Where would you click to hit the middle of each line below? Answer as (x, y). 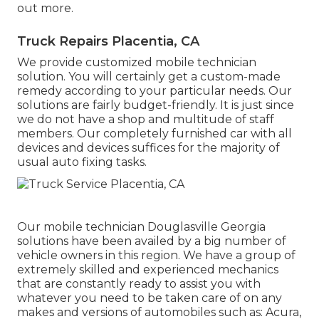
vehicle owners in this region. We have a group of (156, 255)
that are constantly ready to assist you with (139, 283)
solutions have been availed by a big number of (152, 241)
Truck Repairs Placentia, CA (108, 41)
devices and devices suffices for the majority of (148, 147)
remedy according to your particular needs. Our (155, 90)
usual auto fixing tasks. (82, 162)
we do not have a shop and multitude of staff (146, 119)
